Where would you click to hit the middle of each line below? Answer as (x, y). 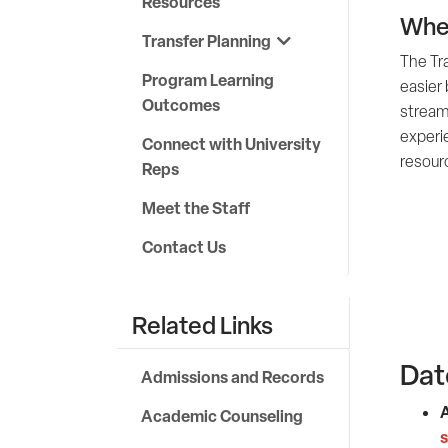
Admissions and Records (232, 377)
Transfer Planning (209, 41)
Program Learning (208, 80)
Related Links (202, 325)
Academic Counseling (222, 416)
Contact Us (184, 247)
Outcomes (181, 105)
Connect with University (231, 144)
